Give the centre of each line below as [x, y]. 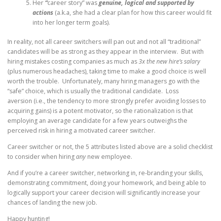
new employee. [109, 156]
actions [43, 13]
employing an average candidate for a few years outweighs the [97, 120]
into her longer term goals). [71, 23]
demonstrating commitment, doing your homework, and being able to [107, 183]
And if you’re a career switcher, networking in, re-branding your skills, [105, 173]
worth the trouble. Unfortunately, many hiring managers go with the [104, 81]
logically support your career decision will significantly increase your [104, 193]
